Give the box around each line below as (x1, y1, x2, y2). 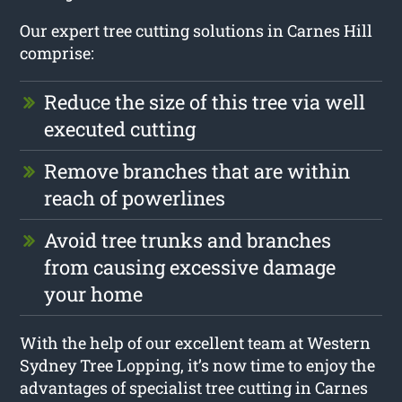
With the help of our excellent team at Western (20, 331, 371, 354)
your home (44, 280, 144, 307)
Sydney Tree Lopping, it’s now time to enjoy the (20, 354, 376, 376)
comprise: (20, 41, 95, 64)
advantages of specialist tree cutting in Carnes (20, 376, 369, 398)
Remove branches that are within (44, 157, 351, 184)
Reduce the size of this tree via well (44, 88, 366, 115)
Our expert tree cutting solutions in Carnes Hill (20, 19, 373, 41)
